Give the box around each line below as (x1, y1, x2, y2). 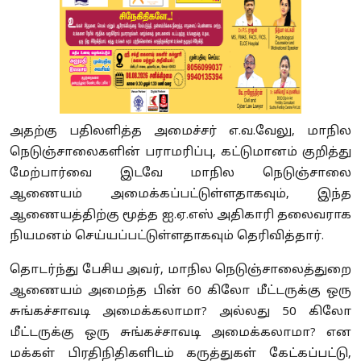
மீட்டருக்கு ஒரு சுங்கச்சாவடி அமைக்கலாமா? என (10, 326, 351, 342)
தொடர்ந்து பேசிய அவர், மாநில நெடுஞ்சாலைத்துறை (10, 263, 351, 279)
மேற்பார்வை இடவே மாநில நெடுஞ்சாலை (10, 166, 351, 182)
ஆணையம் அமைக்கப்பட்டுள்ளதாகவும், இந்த (10, 187, 351, 203)
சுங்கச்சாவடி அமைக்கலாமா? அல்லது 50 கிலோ (10, 305, 351, 321)
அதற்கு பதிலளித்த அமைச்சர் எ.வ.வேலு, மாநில (10, 124, 351, 140)
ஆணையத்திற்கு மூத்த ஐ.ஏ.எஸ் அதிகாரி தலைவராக (10, 208, 351, 224)
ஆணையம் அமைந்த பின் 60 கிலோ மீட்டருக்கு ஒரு (10, 284, 351, 300)
